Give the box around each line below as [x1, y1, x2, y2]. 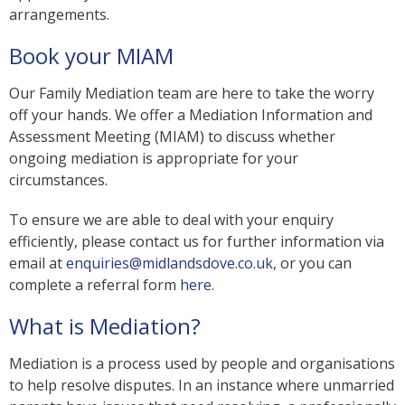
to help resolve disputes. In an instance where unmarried [9, 374, 394, 395]
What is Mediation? [9, 310, 201, 341]
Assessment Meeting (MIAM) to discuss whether [9, 126, 335, 146]
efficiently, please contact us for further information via [9, 231, 384, 251]
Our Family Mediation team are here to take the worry [9, 82, 374, 103]
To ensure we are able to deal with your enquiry [9, 209, 334, 230]
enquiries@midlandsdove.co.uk [66, 252, 273, 273]
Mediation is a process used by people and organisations [9, 353, 395, 373]
